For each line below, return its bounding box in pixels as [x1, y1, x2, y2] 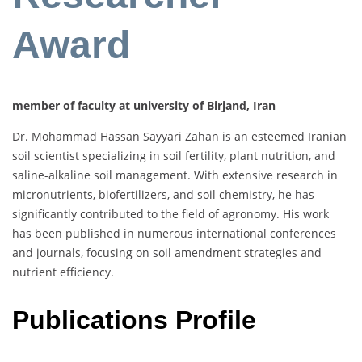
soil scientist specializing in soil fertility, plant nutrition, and [12, 148, 335, 164]
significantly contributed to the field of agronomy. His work [12, 206, 329, 222]
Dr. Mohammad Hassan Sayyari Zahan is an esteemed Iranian [12, 128, 347, 145]
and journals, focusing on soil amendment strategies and [12, 245, 322, 261]
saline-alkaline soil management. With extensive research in [12, 167, 338, 183]
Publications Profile [12, 305, 256, 335]
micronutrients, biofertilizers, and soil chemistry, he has [12, 187, 314, 203]
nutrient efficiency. [12, 264, 114, 280]
